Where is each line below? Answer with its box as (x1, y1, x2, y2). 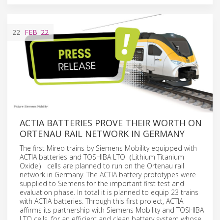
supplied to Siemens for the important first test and (20, 178, 184, 188)
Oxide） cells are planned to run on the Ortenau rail (20, 161, 184, 170)
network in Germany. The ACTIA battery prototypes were (20, 169, 196, 179)
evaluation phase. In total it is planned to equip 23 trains (20, 187, 198, 197)
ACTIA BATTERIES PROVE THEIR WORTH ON (20, 116, 202, 129)
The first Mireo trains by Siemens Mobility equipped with (20, 143, 197, 153)
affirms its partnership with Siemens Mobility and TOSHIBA (20, 205, 204, 215)
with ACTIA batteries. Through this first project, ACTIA (20, 196, 183, 206)
